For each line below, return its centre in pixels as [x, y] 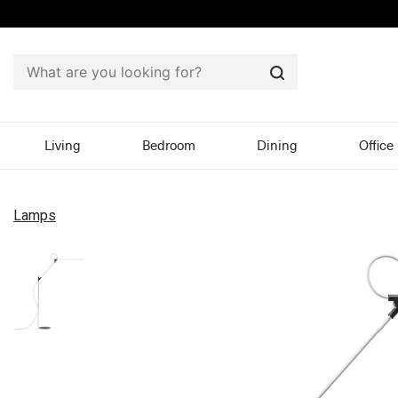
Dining [277, 146]
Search [299, 86]
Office [377, 146]
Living [62, 146]
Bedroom [168, 146]
